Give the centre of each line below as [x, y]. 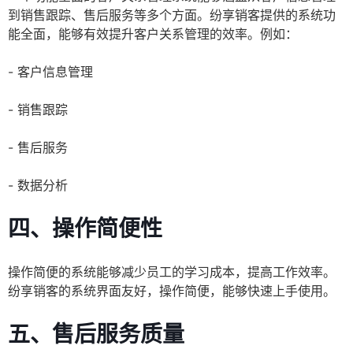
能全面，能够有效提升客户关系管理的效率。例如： [153, 34]
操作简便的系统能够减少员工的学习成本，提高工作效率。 [172, 272]
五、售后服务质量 [96, 334]
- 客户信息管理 [50, 72]
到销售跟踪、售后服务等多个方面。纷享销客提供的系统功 [172, 15]
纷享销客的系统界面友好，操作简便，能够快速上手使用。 [172, 291]
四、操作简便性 [85, 229]
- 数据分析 [38, 186]
